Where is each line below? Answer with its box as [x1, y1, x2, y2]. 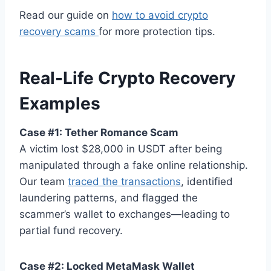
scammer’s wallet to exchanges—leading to [19, 207, 230, 220]
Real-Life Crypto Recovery [19, 67, 235, 88]
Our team [19, 175, 68, 188]
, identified [181, 175, 233, 188]
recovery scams [19, 25, 99, 38]
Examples [19, 93, 100, 114]
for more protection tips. [99, 25, 215, 38]
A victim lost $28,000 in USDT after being [19, 142, 222, 155]
